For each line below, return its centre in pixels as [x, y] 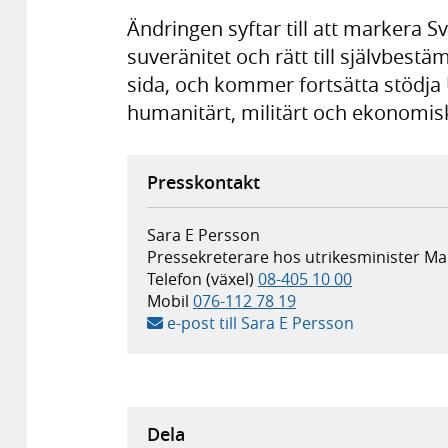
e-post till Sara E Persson [260, 323]
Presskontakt [203, 182]
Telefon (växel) [200, 279]
